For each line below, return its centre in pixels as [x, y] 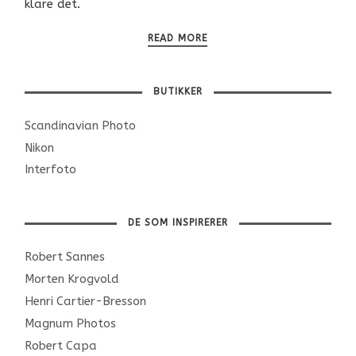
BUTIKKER [178, 91]
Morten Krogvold [72, 279]
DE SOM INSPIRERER [178, 223]
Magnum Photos [71, 324]
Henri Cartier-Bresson [86, 302]
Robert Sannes [65, 257]
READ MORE [178, 38]
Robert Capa [61, 346]
